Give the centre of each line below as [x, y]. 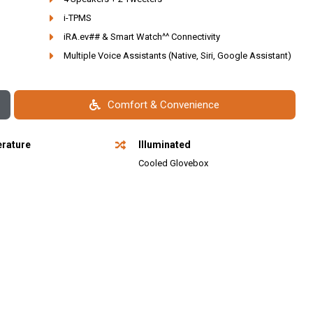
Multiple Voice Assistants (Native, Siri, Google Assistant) [177, 56]
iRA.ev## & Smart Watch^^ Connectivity [141, 37]
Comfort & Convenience [164, 105]
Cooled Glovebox [173, 163]
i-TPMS [77, 18]
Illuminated [165, 145]
